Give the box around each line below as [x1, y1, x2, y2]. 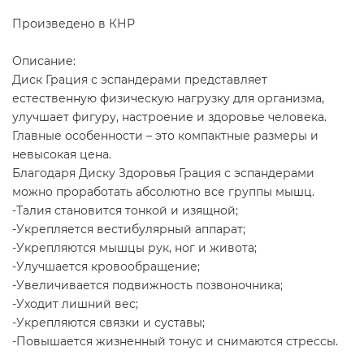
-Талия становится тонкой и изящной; [12, 202, 238, 218]
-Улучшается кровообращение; [12, 258, 200, 274]
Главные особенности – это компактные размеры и [12, 128, 318, 143]
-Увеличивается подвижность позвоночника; [12, 277, 283, 292]
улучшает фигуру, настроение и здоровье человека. [12, 109, 327, 124]
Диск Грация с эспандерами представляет [12, 71, 267, 87]
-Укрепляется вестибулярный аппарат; [12, 221, 245, 236]
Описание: [12, 53, 76, 68]
